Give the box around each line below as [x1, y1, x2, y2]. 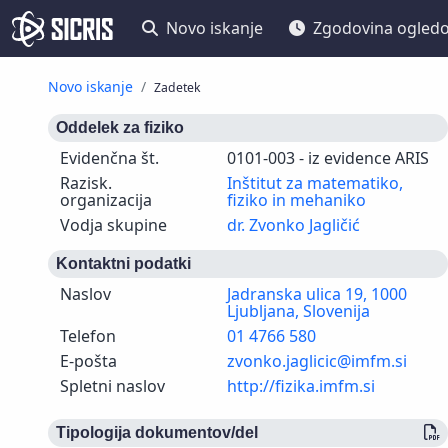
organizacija [60, 189, 152, 211]
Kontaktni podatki [56, 255, 191, 272]
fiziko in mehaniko [226, 189, 366, 211]
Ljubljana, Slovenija [226, 300, 370, 322]
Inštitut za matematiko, [226, 172, 403, 194]
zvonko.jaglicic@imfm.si [226, 350, 407, 372]
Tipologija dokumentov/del [56, 424, 258, 441]
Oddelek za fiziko [56, 119, 184, 136]
